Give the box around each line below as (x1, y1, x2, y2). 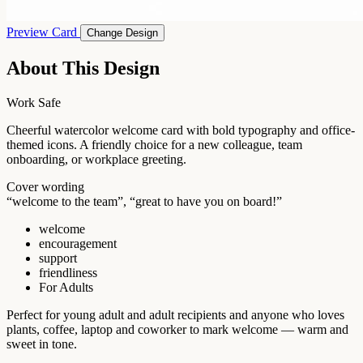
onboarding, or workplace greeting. (6, 152, 186, 166)
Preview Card (6, 24, 80, 39)
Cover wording (6, 179, 84, 194)
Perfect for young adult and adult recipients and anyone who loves (6, 307, 344, 322)
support (39, 250, 77, 265)
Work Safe (6, 95, 61, 109)
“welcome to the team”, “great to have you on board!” (6, 194, 282, 208)
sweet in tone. (6, 336, 77, 351)
